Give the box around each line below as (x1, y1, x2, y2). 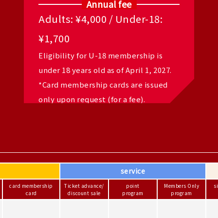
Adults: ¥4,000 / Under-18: (38, 12, 163, 26)
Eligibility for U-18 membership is (38, 50, 163, 60)
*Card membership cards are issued (38, 79, 168, 90)
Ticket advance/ (64, 182, 104, 189)
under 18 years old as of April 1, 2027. (38, 65, 172, 75)
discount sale (68, 189, 101, 197)
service (120, 166, 145, 176)
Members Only (164, 182, 199, 189)
